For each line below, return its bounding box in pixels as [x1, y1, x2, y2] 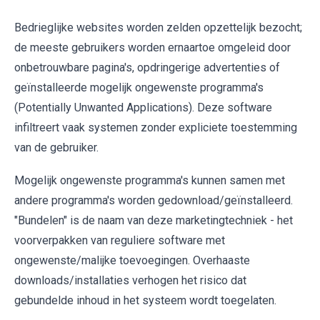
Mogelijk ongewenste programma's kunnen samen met [14, 173, 285, 187]
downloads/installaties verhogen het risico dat [14, 273, 246, 287]
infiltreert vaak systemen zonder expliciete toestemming [14, 120, 297, 134]
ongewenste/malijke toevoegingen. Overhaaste [14, 253, 250, 267]
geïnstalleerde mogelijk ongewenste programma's [14, 80, 264, 94]
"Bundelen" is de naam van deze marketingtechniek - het [14, 213, 293, 227]
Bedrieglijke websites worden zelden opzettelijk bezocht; [14, 20, 302, 34]
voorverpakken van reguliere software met [14, 233, 225, 247]
